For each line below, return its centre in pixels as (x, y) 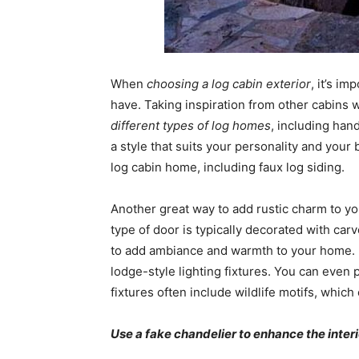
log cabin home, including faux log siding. (228, 167)
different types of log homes (191, 125)
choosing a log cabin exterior (229, 84)
